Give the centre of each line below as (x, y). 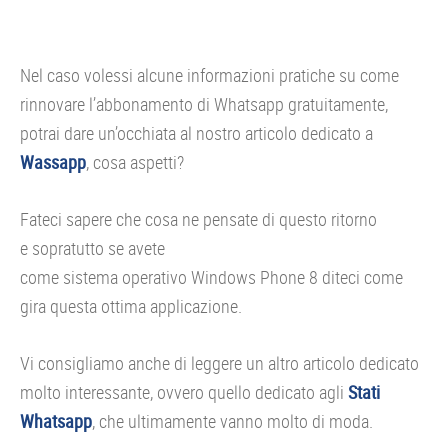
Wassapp (53, 162)
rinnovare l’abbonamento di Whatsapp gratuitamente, (204, 104)
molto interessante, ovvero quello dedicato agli (184, 392)
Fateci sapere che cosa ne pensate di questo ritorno (198, 219)
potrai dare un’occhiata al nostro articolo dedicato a (196, 133)
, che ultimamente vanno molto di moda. (232, 421)
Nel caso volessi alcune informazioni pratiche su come (209, 75)
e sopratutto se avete (92, 248)
